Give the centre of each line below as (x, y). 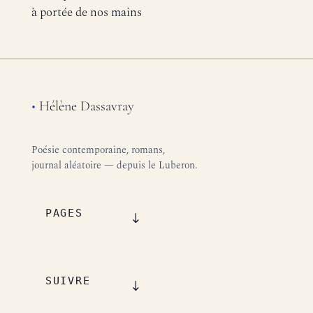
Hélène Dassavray (85, 106)
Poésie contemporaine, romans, (98, 150)
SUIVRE (68, 281)
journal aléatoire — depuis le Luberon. (114, 165)
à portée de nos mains (86, 13)
